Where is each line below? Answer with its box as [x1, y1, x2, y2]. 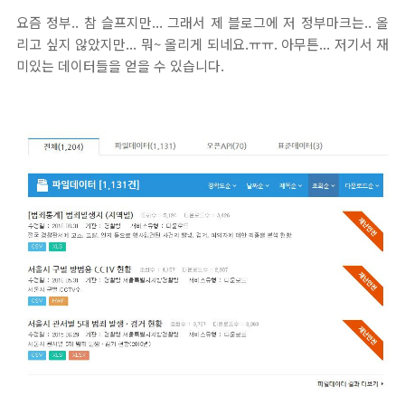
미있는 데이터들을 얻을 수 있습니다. [16, 56, 224, 76]
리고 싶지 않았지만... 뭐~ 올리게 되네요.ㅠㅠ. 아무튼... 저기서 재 [16, 34, 389, 54]
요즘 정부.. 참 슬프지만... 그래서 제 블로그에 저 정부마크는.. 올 [16, 13, 389, 33]
